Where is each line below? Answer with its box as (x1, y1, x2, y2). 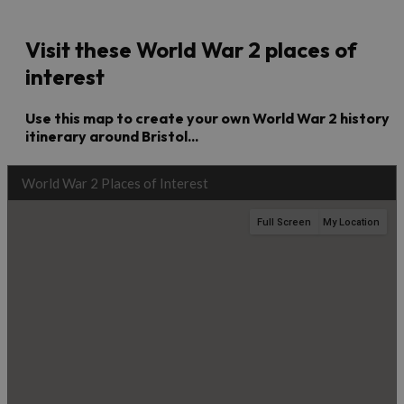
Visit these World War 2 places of (25, 36, 357, 64)
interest (25, 63, 105, 91)
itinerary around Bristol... (25, 127, 198, 146)
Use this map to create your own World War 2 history (25, 109, 390, 128)
